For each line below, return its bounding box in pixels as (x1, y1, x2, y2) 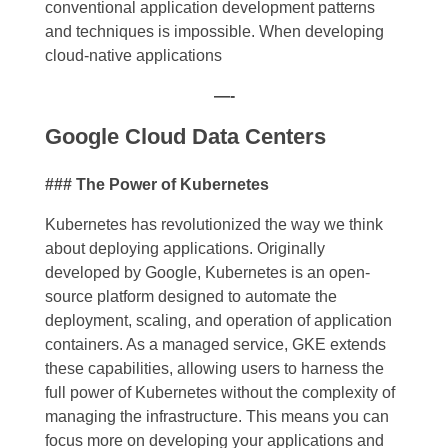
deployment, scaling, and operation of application (45, 312, 392, 330)
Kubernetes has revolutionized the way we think (45, 216, 383, 234)
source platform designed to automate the (45, 288, 337, 306)
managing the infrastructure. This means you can (45, 408, 389, 426)
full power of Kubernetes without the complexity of (45, 384, 395, 402)
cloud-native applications (45, 47, 222, 65)
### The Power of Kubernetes (45, 176, 269, 194)
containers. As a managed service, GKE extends (45, 336, 386, 354)
